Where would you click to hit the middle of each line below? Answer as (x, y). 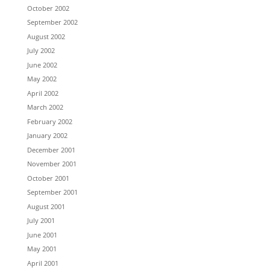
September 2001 (52, 192)
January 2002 (47, 135)
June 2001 (42, 234)
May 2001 (42, 249)
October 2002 (48, 8)
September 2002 (52, 22)
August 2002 (46, 36)
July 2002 (41, 50)
